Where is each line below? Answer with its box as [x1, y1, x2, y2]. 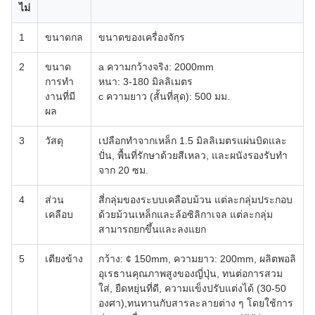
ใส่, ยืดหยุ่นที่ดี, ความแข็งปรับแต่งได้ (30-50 [98, 283, 286, 294]
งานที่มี [45, 91, 75, 102]
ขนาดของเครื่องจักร [98, 32, 185, 43]
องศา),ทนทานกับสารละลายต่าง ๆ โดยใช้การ [98, 297, 293, 309]
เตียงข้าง [45, 253, 83, 264]
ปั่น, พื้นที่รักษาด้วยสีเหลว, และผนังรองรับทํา [98, 150, 288, 161]
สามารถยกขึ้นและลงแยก [98, 224, 206, 235]
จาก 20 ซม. [98, 165, 148, 176]
